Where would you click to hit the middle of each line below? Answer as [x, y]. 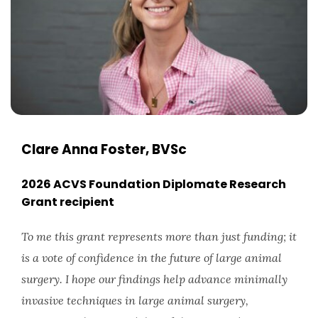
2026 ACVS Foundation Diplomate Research [154, 184]
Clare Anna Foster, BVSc [104, 150]
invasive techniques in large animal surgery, [135, 300]
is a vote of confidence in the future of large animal [152, 257]
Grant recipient [68, 202]
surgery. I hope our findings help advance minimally [154, 279]
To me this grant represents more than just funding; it [159, 236]
